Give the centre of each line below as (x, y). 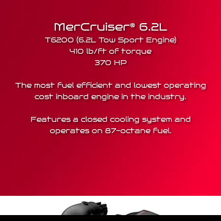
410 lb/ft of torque (110, 51)
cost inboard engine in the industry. (110, 97)
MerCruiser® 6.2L (110, 27)
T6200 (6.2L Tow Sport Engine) (110, 40)
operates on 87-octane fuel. (110, 131)
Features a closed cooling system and (110, 119)
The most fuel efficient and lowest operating (110, 85)
